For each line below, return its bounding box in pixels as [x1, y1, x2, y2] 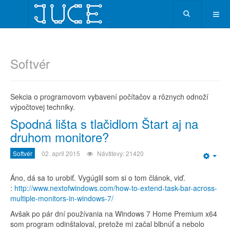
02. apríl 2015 [42, 149, 80, 158]
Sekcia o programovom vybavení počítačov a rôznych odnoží [10, 91, 208, 102]
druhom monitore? [10, 128, 109, 146]
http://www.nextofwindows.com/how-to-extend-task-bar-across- [14, 183, 217, 193]
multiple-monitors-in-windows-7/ [10, 193, 113, 203]
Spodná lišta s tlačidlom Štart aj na [10, 114, 198, 132]
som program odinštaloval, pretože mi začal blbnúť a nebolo [10, 219, 204, 229]
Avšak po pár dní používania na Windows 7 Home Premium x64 [10, 208, 217, 219]
